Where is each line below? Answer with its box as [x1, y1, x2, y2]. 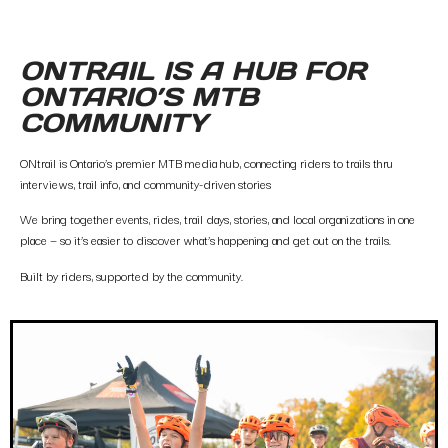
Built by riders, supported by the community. [20, 265, 243, 285]
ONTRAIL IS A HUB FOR [20, 54, 366, 87]
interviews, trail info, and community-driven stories [20, 174, 271, 193]
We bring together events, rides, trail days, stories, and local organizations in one [20, 209, 415, 229]
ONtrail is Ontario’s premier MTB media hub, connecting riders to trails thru [20, 153, 393, 172]
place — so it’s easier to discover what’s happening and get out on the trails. [20, 230, 391, 250]
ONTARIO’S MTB [20, 80, 258, 113]
